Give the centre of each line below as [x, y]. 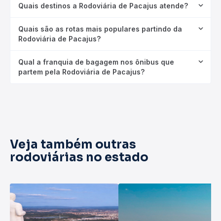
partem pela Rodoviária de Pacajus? [81, 72]
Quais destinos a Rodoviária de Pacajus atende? [103, 6]
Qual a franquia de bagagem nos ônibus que [96, 62]
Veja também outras [73, 145]
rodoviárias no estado [79, 157]
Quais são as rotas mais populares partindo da [100, 29]
